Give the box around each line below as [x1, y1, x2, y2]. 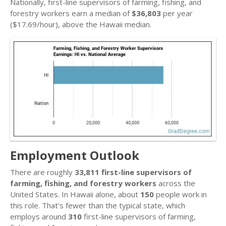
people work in [154, 189, 207, 199]
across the [156, 178, 195, 188]
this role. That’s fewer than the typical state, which [10, 200, 185, 210]
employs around [10, 211, 68, 221]
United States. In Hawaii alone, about [10, 189, 140, 199]
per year [161, 8, 193, 18]
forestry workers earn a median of [10, 8, 132, 18]
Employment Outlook [10, 147, 139, 163]
